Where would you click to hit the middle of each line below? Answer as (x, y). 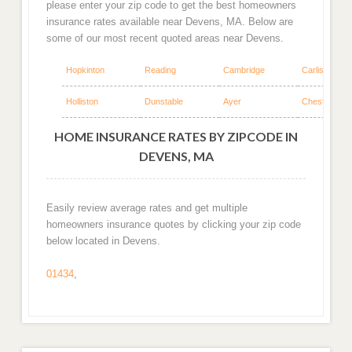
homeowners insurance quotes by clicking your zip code (173, 224)
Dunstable (163, 101)
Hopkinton (85, 70)
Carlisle (315, 70)
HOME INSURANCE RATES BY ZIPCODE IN (176, 136)
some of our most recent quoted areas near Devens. (165, 38)
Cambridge (244, 70)
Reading (160, 70)
